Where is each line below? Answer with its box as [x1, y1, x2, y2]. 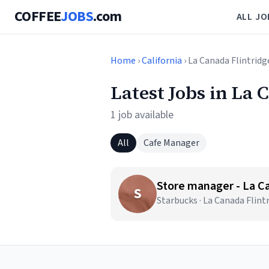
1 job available [110, 107, 174, 122]
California [142, 54, 182, 67]
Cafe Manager [144, 136, 199, 150]
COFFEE [14, 6, 61, 27]
